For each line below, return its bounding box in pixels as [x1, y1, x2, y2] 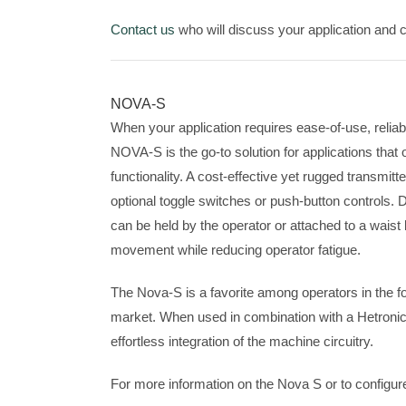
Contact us [110, 22, 175, 37]
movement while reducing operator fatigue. [110, 242, 361, 257]
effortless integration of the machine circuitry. [110, 333, 373, 349]
